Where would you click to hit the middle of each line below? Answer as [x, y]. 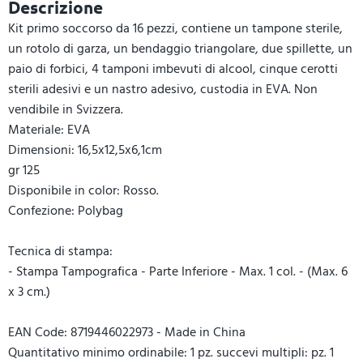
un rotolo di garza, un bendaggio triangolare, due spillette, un [180, 49]
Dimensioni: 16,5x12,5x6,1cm [85, 150]
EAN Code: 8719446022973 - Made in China [127, 332]
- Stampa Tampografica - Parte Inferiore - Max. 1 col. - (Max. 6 [178, 271]
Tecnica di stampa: [60, 251]
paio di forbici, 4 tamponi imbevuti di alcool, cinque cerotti [173, 69]
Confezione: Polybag [66, 211]
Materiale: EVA [49, 130]
